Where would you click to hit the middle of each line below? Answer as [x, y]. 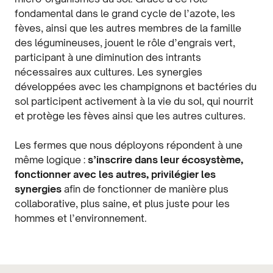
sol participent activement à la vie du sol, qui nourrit [134, 101]
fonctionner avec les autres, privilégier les [115, 174]
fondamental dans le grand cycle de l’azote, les [125, 13]
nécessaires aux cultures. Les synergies [108, 72]
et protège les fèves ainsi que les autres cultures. [130, 116]
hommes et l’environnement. [81, 218]
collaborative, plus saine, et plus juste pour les [122, 204]
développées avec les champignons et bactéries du [136, 87]
